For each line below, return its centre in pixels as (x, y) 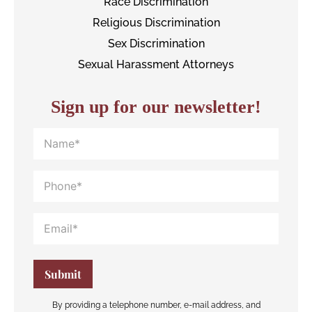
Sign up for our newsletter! (156, 107)
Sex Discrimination (156, 43)
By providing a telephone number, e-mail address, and (156, 305)
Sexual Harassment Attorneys (156, 64)
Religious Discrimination (156, 22)
